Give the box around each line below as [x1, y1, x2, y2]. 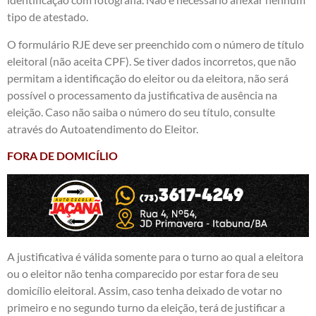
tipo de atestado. [7, 10, 88, 24]
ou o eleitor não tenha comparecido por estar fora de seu [7, 267, 279, 281]
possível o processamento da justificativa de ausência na [7, 87, 277, 102]
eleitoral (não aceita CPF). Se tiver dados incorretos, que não [7, 54, 296, 68]
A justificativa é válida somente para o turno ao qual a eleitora [7, 250, 303, 264]
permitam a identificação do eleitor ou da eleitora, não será [7, 71, 288, 85]
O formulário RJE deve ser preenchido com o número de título [7, 37, 304, 51]
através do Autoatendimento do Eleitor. [7, 121, 198, 135]
